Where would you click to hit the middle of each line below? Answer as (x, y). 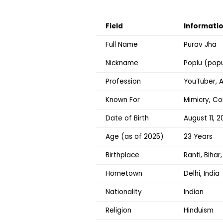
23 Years (198, 137)
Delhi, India (202, 174)
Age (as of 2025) (135, 137)
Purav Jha (200, 45)
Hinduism (199, 211)
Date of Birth (127, 118)
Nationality (124, 192)
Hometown (124, 174)
